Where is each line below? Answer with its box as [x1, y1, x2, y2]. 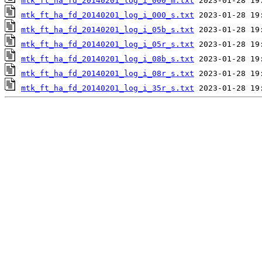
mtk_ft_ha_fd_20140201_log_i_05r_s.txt [21, 40, 194, 49]
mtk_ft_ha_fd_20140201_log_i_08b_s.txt [21, 54, 194, 64]
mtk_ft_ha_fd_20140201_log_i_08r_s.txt [21, 69, 194, 78]
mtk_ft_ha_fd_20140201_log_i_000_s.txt [21, 11, 194, 20]
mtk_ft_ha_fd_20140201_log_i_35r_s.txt [21, 84, 194, 93]
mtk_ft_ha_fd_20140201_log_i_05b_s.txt [21, 25, 194, 35]
